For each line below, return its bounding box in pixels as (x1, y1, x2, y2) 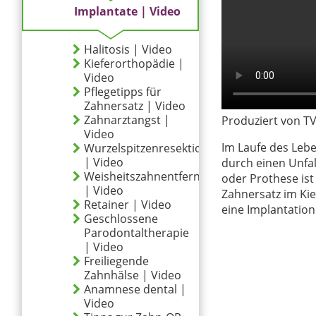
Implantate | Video (74, 4, 181, 19)
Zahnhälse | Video (84, 267, 181, 283)
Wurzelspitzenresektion (84, 140, 209, 156)
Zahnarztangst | (84, 112, 170, 128)
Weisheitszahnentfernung (84, 169, 221, 184)
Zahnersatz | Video (84, 98, 186, 114)
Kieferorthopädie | (84, 56, 184, 71)
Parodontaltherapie (84, 225, 189, 241)
